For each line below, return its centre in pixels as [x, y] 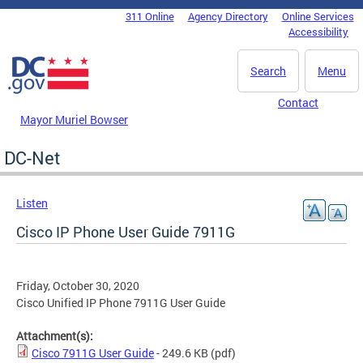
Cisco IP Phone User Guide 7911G [126, 231]
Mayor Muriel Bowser [74, 119]
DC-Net [32, 157]
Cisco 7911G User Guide [93, 352]
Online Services [318, 16]
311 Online [149, 16]
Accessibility [318, 32]
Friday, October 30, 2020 [78, 285]
